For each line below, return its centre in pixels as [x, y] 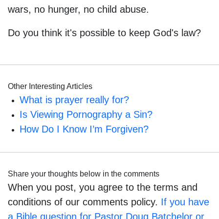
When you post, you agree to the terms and [103, 187]
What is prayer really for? [74, 99]
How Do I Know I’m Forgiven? [84, 129]
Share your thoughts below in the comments [84, 174]
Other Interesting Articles [50, 86]
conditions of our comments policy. [84, 202]
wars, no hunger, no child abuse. [78, 9]
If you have [185, 202]
